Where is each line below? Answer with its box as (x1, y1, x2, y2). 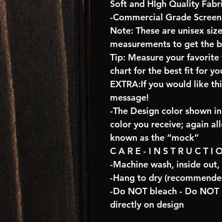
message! (110, 92, 149, 103)
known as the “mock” (110, 132, 199, 143)
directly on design (110, 199, 184, 210)
